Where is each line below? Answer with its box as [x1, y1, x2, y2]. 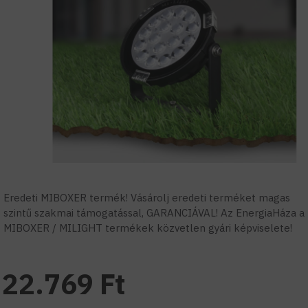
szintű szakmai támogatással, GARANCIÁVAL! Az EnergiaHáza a [3, 206, 305, 219]
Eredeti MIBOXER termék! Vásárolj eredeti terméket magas [3, 191, 290, 204]
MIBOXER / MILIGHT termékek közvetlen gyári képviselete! [3, 221, 292, 234]
